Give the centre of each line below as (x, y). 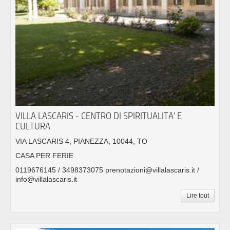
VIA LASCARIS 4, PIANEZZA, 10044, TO (81, 141)
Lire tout (198, 195)
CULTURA (33, 126)
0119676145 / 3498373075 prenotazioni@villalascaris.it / (107, 170)
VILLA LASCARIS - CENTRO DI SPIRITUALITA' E (99, 116)
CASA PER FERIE (44, 155)
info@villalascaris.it (46, 179)
